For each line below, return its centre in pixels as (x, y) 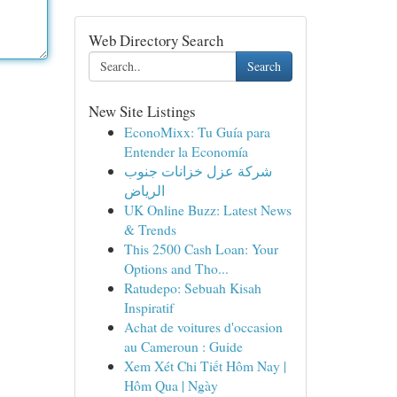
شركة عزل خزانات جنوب (198, 171)
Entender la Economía (186, 151)
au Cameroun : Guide (183, 346)
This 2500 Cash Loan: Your (201, 249)
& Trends (150, 229)
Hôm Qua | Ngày (171, 385)
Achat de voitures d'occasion (203, 327)
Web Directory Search (156, 40)
